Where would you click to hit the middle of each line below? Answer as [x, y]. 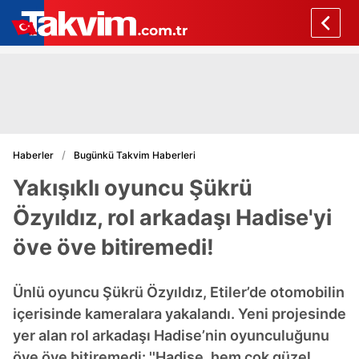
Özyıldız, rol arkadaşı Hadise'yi [172, 218]
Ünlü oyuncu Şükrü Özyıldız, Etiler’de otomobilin [179, 292]
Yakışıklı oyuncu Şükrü [133, 188]
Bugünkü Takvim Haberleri [135, 155]
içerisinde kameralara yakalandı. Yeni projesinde [179, 314]
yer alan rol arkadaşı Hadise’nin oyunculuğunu [171, 335]
